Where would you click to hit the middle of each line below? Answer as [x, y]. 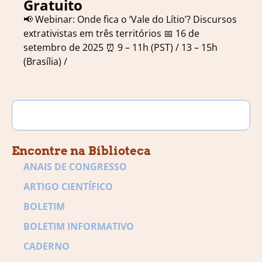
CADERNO [46, 247]
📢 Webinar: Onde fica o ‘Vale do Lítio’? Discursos [130, 20]
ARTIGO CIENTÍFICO [68, 187]
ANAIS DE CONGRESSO [75, 167]
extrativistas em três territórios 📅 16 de [111, 34]
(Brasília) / [45, 62]
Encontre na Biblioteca [82, 151]
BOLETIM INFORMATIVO [79, 227]
